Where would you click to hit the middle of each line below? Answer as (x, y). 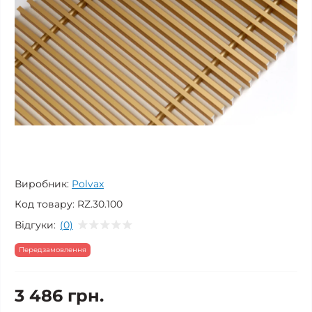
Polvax (88, 184)
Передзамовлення (53, 250)
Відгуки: (35, 225)
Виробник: (42, 184)
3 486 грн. (59, 296)
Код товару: (45, 204)
